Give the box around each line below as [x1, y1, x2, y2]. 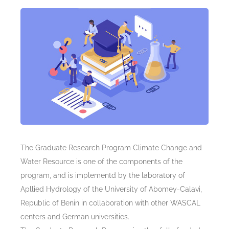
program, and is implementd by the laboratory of [20, 171, 185, 179]
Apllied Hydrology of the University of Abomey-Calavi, [20, 185, 202, 193]
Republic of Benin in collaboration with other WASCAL [20, 198, 200, 207]
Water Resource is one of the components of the [20, 157, 182, 166]
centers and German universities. [20, 212, 129, 221]
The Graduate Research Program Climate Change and [20, 143, 202, 152]
